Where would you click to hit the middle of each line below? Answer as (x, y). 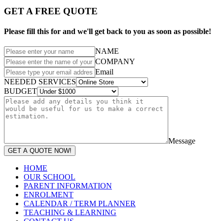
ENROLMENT (49, 195)
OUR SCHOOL (50, 177)
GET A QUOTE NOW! (40, 151)
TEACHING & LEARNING (70, 213)
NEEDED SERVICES (40, 82)
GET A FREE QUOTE (51, 11)
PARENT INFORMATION (68, 186)
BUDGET (20, 91)
